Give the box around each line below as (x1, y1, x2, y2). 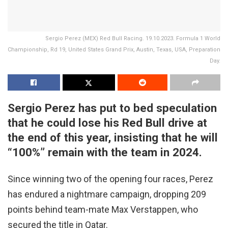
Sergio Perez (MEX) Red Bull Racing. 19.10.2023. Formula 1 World (45, 35, 220, 42)
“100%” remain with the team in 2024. (8, 146, 202, 159)
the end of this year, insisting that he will (8, 131, 218, 145)
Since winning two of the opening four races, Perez (8, 173, 213, 184)
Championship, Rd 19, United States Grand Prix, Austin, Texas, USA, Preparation (8, 46, 220, 53)
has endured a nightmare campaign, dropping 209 (8, 188, 206, 199)
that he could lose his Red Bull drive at (8, 116, 207, 130)
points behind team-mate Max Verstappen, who (8, 204, 198, 215)
